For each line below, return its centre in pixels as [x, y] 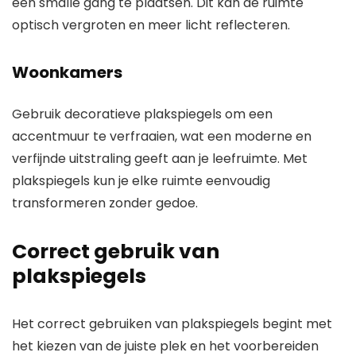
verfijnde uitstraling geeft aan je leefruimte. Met [160, 159]
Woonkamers [67, 73]
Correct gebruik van [116, 252]
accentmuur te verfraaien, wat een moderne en [162, 137]
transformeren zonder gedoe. [105, 203]
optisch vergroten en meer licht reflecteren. [151, 25]
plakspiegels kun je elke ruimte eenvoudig [141, 181]
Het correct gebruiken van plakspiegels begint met [172, 324]
